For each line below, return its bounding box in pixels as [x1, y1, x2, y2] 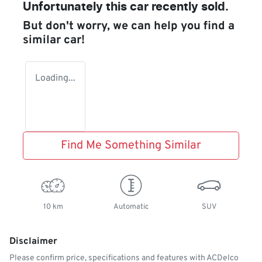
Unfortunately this [23, 1, 130, 13]
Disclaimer [9, 236, 57, 248]
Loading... [35, 73, 75, 85]
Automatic [113, 202, 149, 212]
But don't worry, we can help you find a [23, 19, 235, 35]
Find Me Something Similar [61, 138, 201, 154]
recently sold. [149, 1, 229, 13]
